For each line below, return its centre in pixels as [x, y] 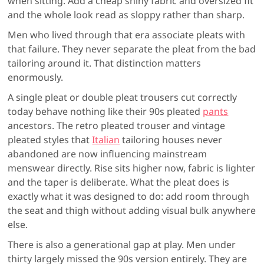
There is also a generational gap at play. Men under [122, 244]
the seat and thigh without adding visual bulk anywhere [132, 210]
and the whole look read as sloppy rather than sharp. [126, 14]
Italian [106, 139]
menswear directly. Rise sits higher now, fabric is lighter [132, 168]
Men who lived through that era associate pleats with [127, 34]
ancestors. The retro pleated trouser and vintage [117, 125]
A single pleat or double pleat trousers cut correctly [123, 97]
